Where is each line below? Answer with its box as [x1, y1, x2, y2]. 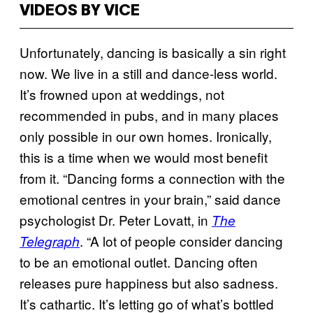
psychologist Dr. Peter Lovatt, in [20, 210, 212, 229]
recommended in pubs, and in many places [20, 105, 279, 124]
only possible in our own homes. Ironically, [20, 126, 272, 145]
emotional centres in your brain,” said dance [20, 189, 281, 208]
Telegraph [20, 232, 80, 250]
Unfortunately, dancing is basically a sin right [20, 43, 286, 61]
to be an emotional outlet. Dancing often [20, 252, 258, 271]
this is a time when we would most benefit [20, 147, 268, 166]
